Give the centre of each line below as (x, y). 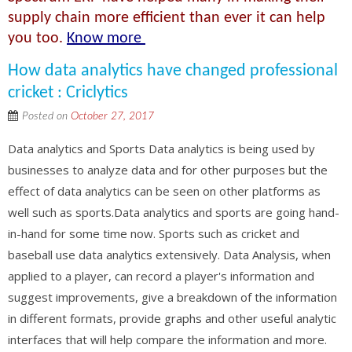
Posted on (46, 116)
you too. (37, 38)
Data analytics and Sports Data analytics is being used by (161, 148)
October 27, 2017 (112, 116)
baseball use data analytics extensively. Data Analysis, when (169, 254)
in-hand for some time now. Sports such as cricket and (154, 233)
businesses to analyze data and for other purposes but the (168, 169)
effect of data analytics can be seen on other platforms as (164, 191)
